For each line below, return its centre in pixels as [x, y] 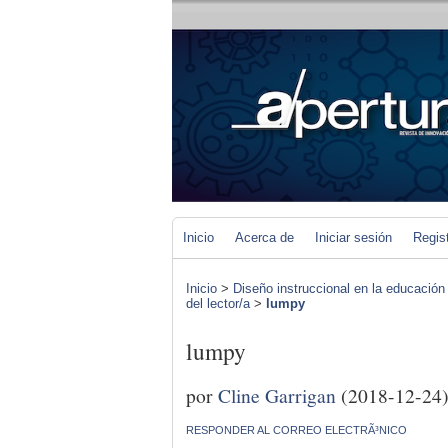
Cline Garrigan [277, 394]
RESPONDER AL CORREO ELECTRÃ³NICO [296, 429]
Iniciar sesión [353, 237]
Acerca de [264, 237]
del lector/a [218, 303]
